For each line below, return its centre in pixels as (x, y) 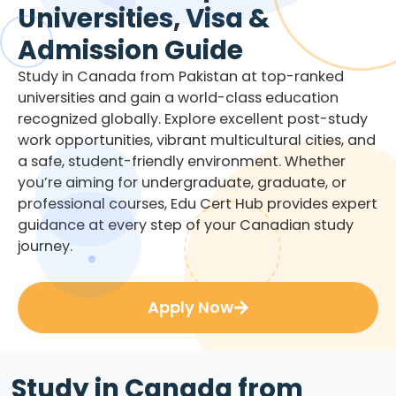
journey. (45, 246)
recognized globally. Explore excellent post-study (193, 118)
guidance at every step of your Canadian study (186, 225)
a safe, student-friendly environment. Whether (182, 161)
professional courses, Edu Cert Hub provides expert (198, 203)
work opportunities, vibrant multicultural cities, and (197, 140)
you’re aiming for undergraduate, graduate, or (182, 182)
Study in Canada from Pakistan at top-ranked (181, 76)
